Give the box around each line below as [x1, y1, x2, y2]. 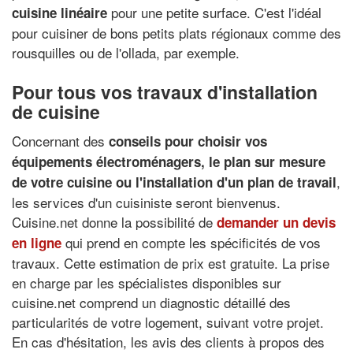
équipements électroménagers [12, 152, 201, 171]
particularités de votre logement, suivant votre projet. [12, 312, 324, 332]
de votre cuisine [12, 173, 112, 191]
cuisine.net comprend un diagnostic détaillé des [12, 292, 291, 312]
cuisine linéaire [12, 2, 107, 22]
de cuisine [12, 98, 100, 124]
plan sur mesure [224, 152, 325, 171]
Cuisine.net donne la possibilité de [12, 212, 217, 232]
